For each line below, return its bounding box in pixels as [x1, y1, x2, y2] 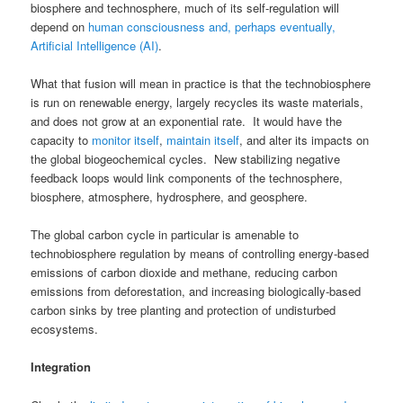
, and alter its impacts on [239, 131, 370, 149]
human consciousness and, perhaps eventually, [88, 18, 336, 36]
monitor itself [92, 131, 160, 149]
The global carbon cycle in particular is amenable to [31, 226, 300, 244]
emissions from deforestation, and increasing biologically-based [31, 282, 362, 300]
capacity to [31, 131, 93, 149]
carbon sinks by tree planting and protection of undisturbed [31, 301, 336, 319]
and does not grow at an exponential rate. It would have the [31, 112, 343, 130]
